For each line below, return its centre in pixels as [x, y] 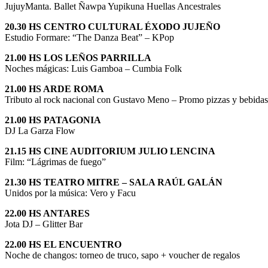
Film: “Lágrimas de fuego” [55, 162]
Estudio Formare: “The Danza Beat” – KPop [89, 38]
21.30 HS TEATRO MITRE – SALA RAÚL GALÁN [114, 182]
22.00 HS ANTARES [47, 214]
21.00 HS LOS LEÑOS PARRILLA [78, 58]
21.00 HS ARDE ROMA [54, 89]
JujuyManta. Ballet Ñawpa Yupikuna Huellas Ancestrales [113, 7]
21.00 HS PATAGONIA [53, 120]
